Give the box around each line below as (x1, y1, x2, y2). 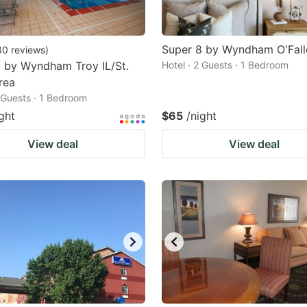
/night (186, 109, 217, 123)
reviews (11, 44, 45, 56)
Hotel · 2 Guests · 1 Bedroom (162, 59, 288, 71)
